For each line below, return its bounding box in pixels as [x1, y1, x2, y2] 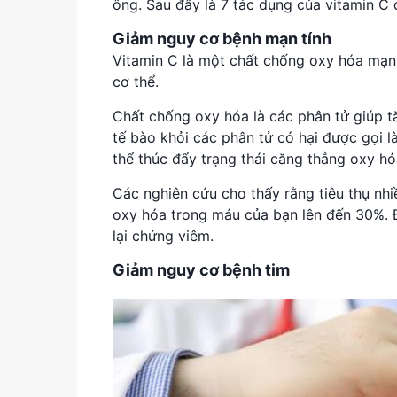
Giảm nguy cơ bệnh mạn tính [113, 29, 331, 48]
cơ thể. [113, 73, 163, 90]
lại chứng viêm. [113, 227, 218, 245]
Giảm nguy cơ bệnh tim [113, 261, 290, 279]
